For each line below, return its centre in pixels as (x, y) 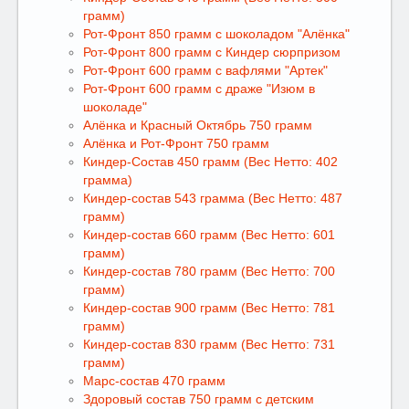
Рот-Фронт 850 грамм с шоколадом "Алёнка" (216, 34)
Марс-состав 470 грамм (154, 381)
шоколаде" (115, 107)
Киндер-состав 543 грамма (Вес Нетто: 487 (213, 198)
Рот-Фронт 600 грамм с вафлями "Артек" (205, 70)
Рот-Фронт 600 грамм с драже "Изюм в (199, 89)
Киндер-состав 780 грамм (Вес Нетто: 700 (209, 271)
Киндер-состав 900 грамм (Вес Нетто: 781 (209, 308)
